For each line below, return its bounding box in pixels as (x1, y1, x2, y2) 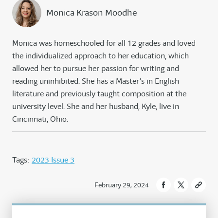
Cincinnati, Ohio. (12, 114, 68, 125)
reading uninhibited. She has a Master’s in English (12, 76, 179, 87)
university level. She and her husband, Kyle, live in (12, 101, 179, 112)
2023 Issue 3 (32, 155, 74, 165)
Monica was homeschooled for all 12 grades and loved (12, 38, 196, 49)
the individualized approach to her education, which (12, 51, 189, 61)
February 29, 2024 (94, 181, 149, 190)
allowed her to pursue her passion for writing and (12, 63, 179, 74)
